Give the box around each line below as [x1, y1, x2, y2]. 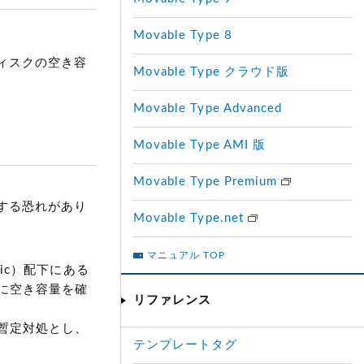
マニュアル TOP [147, 250, 226, 260]
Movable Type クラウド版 [133, 66, 289, 78]
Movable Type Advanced [133, 102, 283, 115]
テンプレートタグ [133, 339, 238, 351]
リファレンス [133, 294, 212, 306]
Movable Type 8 [133, 29, 232, 41]
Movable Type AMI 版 [133, 139, 266, 151]
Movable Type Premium [133, 175, 282, 188]
